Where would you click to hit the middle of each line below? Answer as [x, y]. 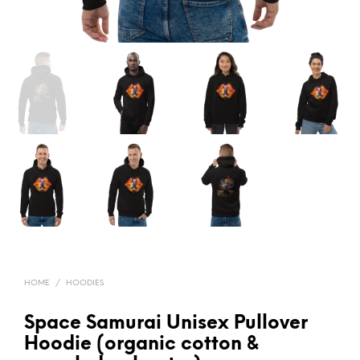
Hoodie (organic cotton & [141, 344]
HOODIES [85, 283]
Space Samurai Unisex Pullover [166, 323]
